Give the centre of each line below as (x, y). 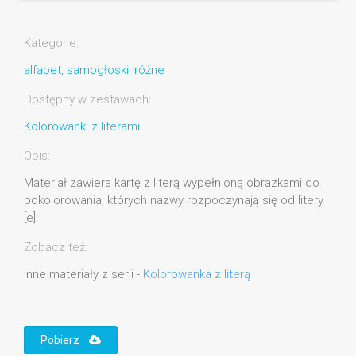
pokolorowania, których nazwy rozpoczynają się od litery (174, 201)
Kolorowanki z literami (82, 127)
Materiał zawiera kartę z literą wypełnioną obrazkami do (172, 183)
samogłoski (98, 70)
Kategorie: (51, 43)
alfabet (43, 70)
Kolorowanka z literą (197, 275)
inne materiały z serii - (83, 275)
